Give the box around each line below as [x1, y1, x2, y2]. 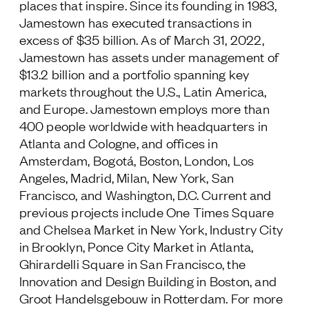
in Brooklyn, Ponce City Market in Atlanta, [19, 237, 254, 255]
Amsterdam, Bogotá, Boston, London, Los [19, 151, 255, 168]
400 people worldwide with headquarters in [19, 117, 268, 134]
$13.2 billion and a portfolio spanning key [19, 65, 250, 82]
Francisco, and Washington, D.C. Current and [19, 186, 272, 203]
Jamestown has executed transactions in [19, 13, 252, 30]
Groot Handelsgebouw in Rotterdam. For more [19, 289, 283, 306]
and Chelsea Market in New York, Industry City [19, 220, 283, 237]
